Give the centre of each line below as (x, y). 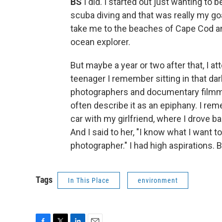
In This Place (89, 181)
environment (158, 181)
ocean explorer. (100, 42)
